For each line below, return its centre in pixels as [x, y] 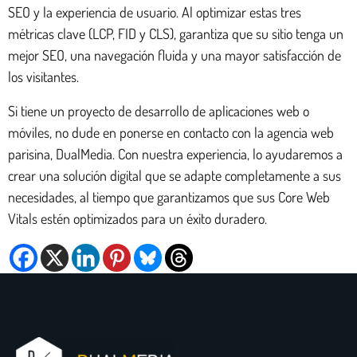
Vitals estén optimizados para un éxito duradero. [137, 218]
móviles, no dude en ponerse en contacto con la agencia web [171, 132]
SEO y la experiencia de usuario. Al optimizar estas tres [155, 12]
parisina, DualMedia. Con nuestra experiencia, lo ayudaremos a [175, 153]
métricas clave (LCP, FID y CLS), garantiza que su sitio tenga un [176, 33]
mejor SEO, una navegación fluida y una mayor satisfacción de [175, 55]
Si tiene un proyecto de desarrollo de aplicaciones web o [159, 110]
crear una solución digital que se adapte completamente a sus [175, 175]
